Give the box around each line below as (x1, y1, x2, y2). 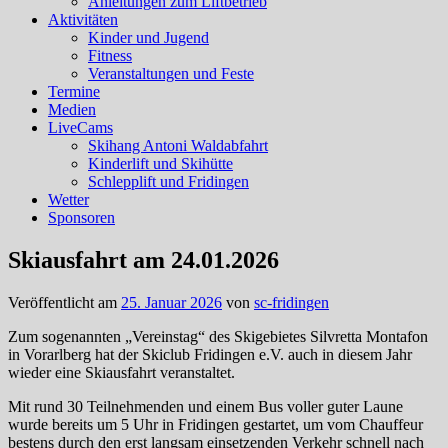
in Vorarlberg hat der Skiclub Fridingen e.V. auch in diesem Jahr (8, 345, 412, 363)
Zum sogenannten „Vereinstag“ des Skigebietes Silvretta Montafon (8, 327, 428, 345)
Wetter (48, 191, 89, 208)
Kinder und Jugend (88, 29, 209, 46)
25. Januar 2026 (121, 293, 222, 311)
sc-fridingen (254, 293, 329, 311)
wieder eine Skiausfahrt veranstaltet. (8, 363, 235, 381)
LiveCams (48, 119, 113, 136)
